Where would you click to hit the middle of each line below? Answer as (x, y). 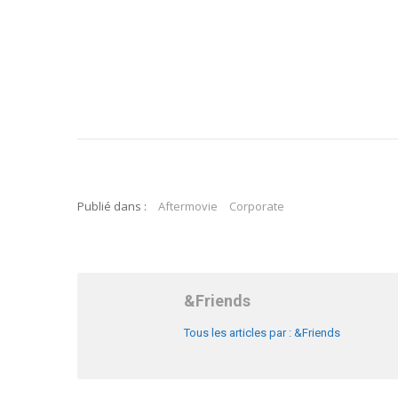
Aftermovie (187, 207)
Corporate (256, 207)
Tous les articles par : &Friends (262, 333)
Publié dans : (112, 207)
